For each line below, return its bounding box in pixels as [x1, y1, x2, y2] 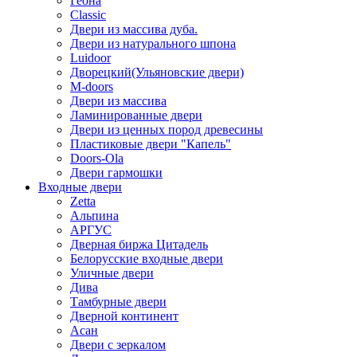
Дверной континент [70, 308, 178, 323]
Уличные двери [70, 265, 154, 280]
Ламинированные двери [70, 108, 202, 122]
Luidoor [70, 50, 111, 65]
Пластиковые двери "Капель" [70, 136, 231, 151]
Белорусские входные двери [70, 251, 223, 265]
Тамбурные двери [70, 294, 167, 308]
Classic [70, 7, 106, 22]
